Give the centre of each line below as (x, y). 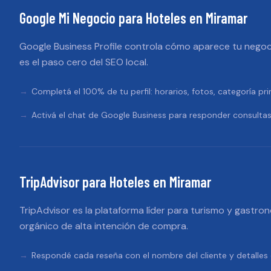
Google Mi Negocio (67, 18)
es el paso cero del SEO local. (84, 62)
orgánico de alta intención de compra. (104, 226)
